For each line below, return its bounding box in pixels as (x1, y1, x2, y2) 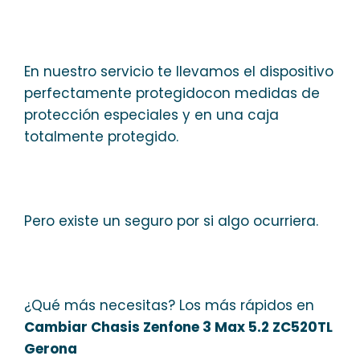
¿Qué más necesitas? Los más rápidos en (24, 295, 314, 315)
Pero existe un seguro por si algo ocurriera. (24, 211, 318, 231)
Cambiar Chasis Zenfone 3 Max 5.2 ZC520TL (24, 317, 333, 337)
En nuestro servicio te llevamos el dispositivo (24, 61, 333, 81)
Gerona (24, 338, 77, 358)
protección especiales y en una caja (24, 104, 279, 125)
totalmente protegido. (24, 126, 178, 146)
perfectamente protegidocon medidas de (24, 83, 320, 103)
